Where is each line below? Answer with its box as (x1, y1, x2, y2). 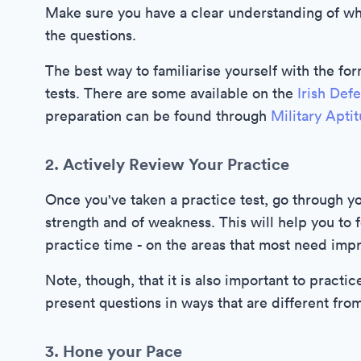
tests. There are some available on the (45, 84, 297, 102)
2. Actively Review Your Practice (45, 153, 289, 175)
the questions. (45, 26, 136, 44)
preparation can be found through (45, 106, 271, 125)
